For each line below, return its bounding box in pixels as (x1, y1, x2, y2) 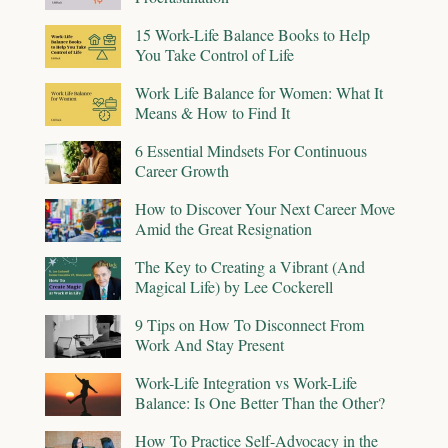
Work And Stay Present (135, 334, 284, 356)
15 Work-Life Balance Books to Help (135, 24, 370, 46)
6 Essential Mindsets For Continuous (135, 140, 367, 162)
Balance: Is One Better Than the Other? (135, 392, 385, 414)
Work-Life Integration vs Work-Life (135, 372, 357, 394)
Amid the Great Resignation (135, 218, 312, 240)
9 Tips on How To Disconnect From (135, 314, 364, 336)
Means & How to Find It (135, 102, 290, 124)
